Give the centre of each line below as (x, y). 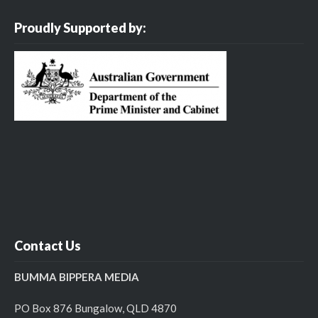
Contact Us (48, 245)
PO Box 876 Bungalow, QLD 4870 (95, 308)
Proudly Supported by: (80, 27)
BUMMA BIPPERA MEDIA (77, 276)
